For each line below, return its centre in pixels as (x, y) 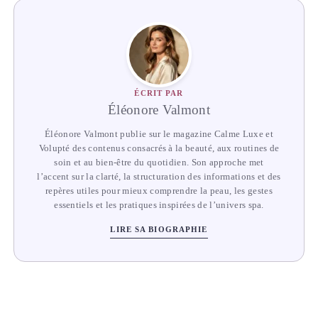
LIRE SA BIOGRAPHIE (159, 230)
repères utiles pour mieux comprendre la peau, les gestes (159, 191)
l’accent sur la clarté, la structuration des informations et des (159, 177)
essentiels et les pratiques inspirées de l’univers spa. (159, 205)
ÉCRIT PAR (159, 93)
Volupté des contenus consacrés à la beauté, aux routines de (159, 149)
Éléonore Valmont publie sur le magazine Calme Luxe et (159, 135)
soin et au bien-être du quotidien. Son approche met (159, 163)
